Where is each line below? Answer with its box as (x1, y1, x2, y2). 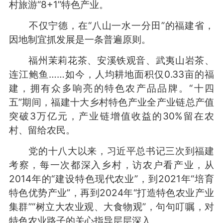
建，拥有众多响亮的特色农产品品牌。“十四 (8, 82, 215, 94)
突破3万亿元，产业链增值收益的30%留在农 (8, 110, 215, 122)
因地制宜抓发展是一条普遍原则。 (8, 33, 151, 45)
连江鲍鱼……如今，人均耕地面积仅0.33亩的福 (8, 68, 215, 80)
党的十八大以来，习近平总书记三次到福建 (8, 144, 215, 157)
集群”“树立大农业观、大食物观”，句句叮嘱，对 (8, 200, 215, 213)
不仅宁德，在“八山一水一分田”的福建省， (8, 19, 215, 31)
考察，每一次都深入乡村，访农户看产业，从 (8, 158, 215, 171)
